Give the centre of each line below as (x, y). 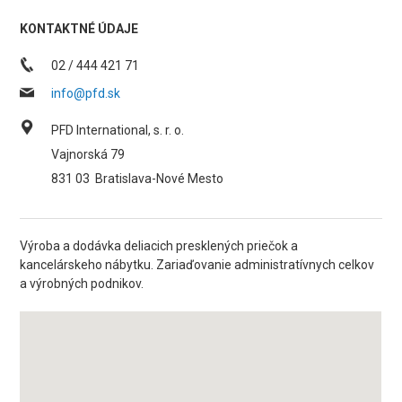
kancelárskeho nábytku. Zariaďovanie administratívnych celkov (197, 265)
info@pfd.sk (86, 93)
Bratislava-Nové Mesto (160, 179)
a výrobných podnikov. (82, 284)
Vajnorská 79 (88, 154)
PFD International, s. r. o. (118, 130)
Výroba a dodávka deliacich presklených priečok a (159, 246)
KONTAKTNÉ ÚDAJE (79, 29)
